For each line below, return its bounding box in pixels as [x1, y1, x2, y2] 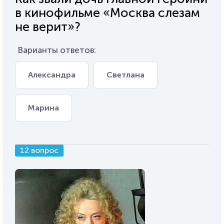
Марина [28, 103, 59, 112]
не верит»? [15, 19, 80, 34]
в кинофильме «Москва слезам [15, 5, 200, 20]
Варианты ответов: [17, 45, 96, 55]
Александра [28, 70, 75, 79]
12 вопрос [20, 145, 58, 155]
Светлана [106, 70, 144, 79]
